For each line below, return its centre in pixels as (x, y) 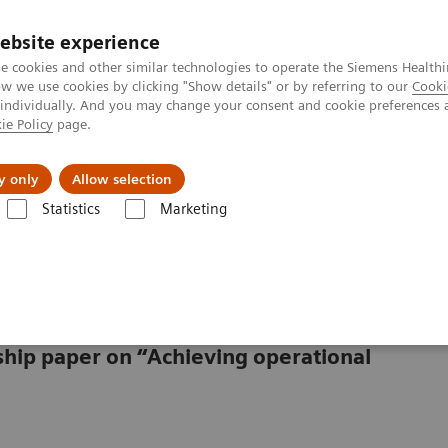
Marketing (193, 209)
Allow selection (122, 179)
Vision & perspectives (215, 164)
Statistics (70, 209)
